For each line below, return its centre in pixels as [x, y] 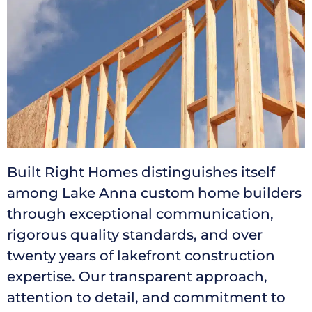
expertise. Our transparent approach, [137, 276]
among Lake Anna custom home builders [154, 193]
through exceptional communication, [140, 213]
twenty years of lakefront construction [141, 255]
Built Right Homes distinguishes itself [141, 172]
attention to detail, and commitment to [146, 297]
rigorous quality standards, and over [135, 234]
